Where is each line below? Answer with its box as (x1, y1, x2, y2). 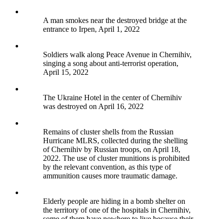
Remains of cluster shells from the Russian (43, 128, 174, 136)
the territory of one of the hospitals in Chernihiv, (43, 206, 191, 215)
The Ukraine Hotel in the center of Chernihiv (43, 93, 182, 102)
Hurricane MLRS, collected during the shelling (43, 136, 188, 145)
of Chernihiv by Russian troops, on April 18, (43, 145, 180, 154)
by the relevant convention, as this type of (43, 163, 171, 172)
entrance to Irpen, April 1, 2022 (43, 25, 140, 34)
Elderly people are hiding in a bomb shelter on (43, 197, 185, 206)
